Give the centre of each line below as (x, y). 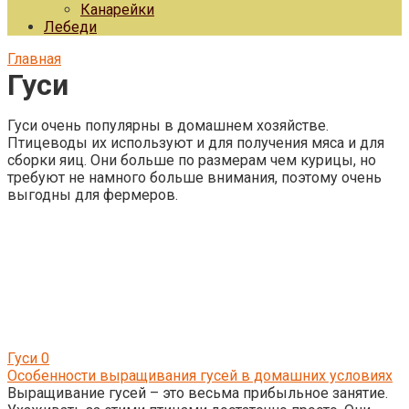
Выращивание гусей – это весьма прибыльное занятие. (198, 393)
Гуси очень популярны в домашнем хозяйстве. (168, 126)
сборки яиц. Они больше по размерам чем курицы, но (192, 160)
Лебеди (70, 27)
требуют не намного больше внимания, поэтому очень (194, 178)
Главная (34, 59)
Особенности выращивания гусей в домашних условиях (200, 376)
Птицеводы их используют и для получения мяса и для (196, 143)
